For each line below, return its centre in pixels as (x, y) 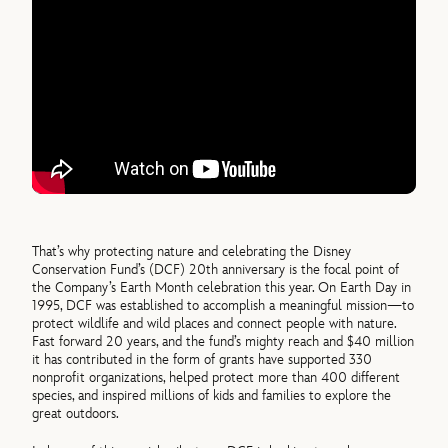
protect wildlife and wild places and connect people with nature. (214, 323)
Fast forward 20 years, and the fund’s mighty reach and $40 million (223, 341)
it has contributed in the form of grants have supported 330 (202, 359)
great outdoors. (76, 413)
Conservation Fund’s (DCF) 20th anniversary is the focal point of (216, 269)
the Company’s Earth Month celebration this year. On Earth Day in (222, 287)
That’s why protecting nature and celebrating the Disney (192, 251)
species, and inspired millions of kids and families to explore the (212, 395)
